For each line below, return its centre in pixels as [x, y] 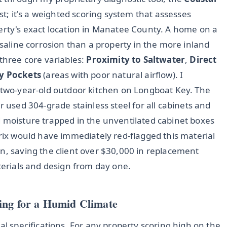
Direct [203, 60]
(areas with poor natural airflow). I [112, 75]
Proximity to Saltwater [136, 60]
